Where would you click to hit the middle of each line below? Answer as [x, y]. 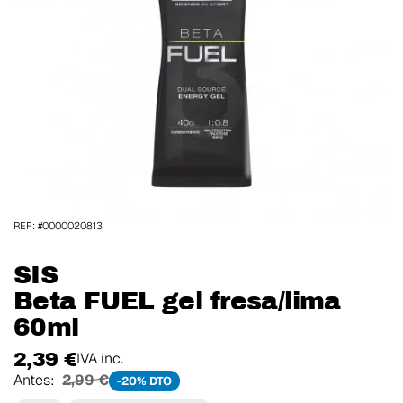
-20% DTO [145, 381]
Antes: [36, 380]
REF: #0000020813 [58, 226]
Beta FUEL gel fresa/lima [177, 301]
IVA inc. [100, 358]
